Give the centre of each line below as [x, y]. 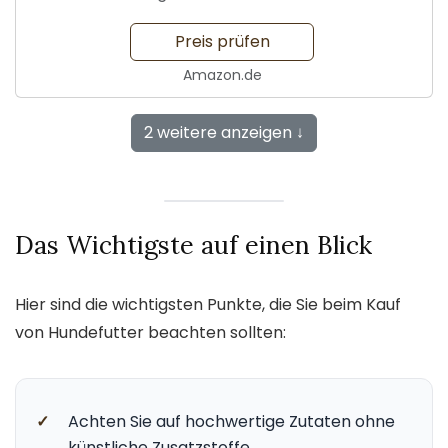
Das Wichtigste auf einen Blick [193, 244]
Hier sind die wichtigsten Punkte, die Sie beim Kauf [208, 304]
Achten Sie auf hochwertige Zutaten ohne [231, 421]
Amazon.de [222, 74]
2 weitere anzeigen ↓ [224, 132]
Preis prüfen [222, 41]
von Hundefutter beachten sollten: [150, 332]
